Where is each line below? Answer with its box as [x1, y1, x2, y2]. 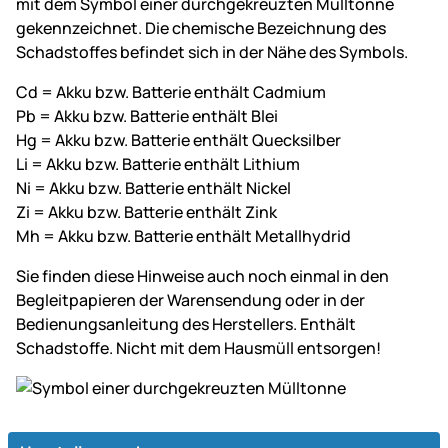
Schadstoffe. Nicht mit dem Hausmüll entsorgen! [16, 337, 381, 360]
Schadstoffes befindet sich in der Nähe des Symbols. [16, 41, 408, 64]
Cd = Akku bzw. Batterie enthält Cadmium [16, 81, 326, 104]
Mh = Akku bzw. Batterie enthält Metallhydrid [16, 225, 351, 248]
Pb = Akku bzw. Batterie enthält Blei [16, 105, 278, 128]
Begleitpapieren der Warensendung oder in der [16, 289, 365, 312]
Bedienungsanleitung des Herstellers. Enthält [16, 313, 356, 336]
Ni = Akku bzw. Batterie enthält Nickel [16, 177, 291, 200]
